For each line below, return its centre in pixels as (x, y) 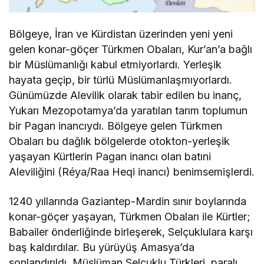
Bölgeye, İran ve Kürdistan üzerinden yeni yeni (121, 34)
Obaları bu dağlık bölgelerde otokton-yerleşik (120, 141)
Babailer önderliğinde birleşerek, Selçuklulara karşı (131, 232)
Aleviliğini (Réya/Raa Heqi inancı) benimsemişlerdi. (132, 172)
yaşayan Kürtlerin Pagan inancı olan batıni (110, 157)
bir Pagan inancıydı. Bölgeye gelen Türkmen (116, 126)
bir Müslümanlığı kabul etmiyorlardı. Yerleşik (115, 65)
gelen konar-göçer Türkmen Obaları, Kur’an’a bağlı (131, 49)
